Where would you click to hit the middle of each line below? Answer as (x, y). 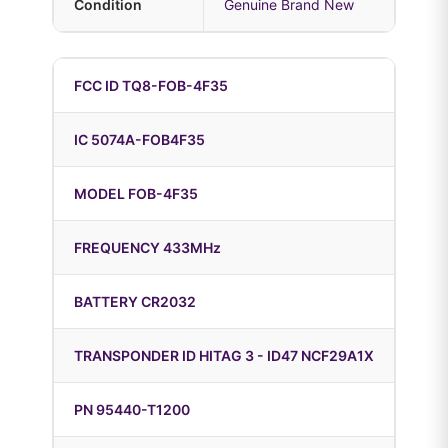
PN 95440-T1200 (132, 410)
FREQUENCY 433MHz (147, 248)
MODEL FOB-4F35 (136, 194)
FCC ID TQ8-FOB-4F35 (151, 86)
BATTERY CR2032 (135, 302)
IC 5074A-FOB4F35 (139, 140)
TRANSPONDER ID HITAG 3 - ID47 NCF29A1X (224, 356)
